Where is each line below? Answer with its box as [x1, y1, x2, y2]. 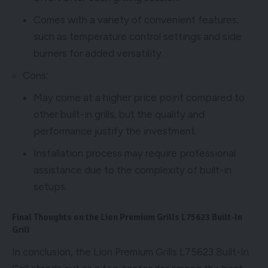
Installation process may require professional [33, 147, 236, 159]
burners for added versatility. [33, 47, 163, 59]
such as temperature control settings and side [33, 30, 242, 42]
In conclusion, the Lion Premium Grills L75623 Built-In [12, 246, 249, 258]
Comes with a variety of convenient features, [33, 13, 239, 26]
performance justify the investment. [33, 124, 197, 137]
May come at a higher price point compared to [33, 91, 245, 103]
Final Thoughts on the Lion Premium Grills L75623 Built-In [12, 211, 242, 223]
